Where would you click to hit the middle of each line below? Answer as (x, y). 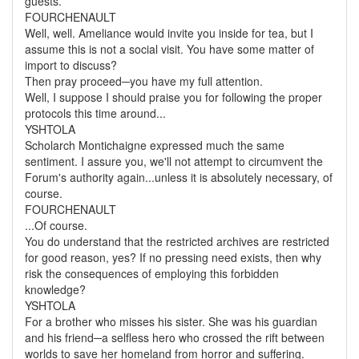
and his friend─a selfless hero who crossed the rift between (175, 337)
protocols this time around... (95, 113)
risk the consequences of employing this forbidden (152, 273)
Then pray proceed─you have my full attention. (144, 81)
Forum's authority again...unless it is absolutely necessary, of (179, 177)
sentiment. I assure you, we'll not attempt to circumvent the (174, 161)
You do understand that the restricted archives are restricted (177, 241)
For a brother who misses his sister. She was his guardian (171, 321)
